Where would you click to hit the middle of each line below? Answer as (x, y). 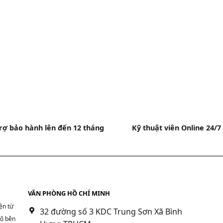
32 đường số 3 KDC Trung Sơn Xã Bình (111, 211)
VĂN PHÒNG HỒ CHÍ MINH (69, 193)
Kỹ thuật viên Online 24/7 (177, 128)
